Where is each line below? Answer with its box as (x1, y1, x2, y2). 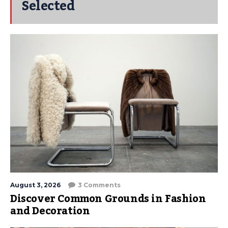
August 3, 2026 (10, 181, 61, 189)
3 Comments (78, 181, 121, 189)
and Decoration (10, 201, 90, 222)
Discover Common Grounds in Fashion (10, 189, 206, 210)
